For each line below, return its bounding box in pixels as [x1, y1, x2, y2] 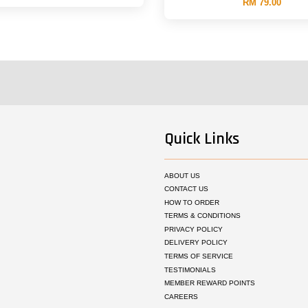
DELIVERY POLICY [164, 239, 228, 247]
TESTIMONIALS [164, 265, 216, 274]
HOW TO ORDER [164, 198, 219, 206]
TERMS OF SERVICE [164, 252, 233, 260]
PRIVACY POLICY [164, 225, 223, 233]
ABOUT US [164, 171, 200, 179]
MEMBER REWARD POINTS [164, 279, 255, 287]
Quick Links [164, 128, 239, 149]
